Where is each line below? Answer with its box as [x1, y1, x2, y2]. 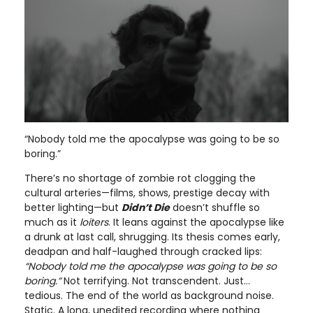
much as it [24, 214, 80, 229]
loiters [80, 214, 108, 229]
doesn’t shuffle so [170, 200, 260, 214]
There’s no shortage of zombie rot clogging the [24, 170, 256, 185]
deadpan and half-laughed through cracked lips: [24, 244, 262, 259]
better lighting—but [24, 200, 119, 214]
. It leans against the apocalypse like [108, 214, 284, 229]
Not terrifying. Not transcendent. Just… [61, 273, 250, 288]
